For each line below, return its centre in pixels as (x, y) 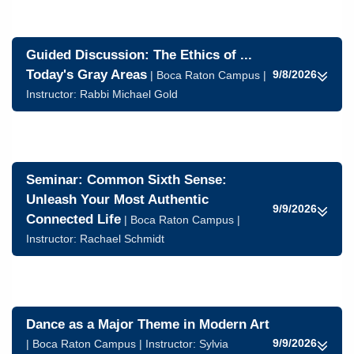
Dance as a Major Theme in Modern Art (148, 324)
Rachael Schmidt (122, 239)
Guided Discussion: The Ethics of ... (139, 55)
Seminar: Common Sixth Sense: (126, 180)
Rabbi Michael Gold (129, 94)
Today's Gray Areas (87, 75)
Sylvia (214, 344)
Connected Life (73, 219)
